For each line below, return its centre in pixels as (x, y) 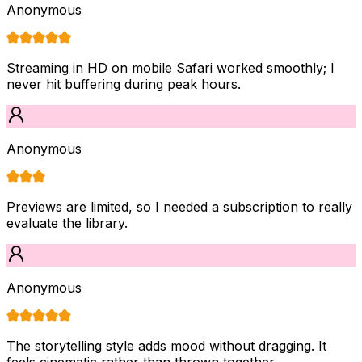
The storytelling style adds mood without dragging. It (166, 345)
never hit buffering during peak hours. (124, 84)
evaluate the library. (67, 223)
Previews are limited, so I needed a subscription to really (179, 206)
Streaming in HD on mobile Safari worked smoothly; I (170, 67)
